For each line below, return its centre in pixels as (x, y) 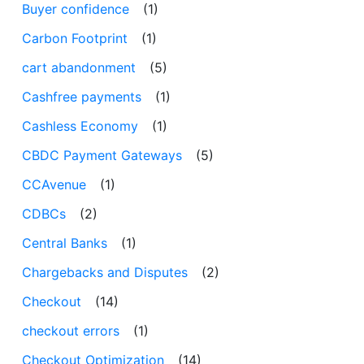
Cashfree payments (82, 96)
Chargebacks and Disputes (105, 272)
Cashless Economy (80, 126)
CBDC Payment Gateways (102, 155)
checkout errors (71, 330)
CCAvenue (54, 184)
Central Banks (65, 243)
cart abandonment (79, 67)
